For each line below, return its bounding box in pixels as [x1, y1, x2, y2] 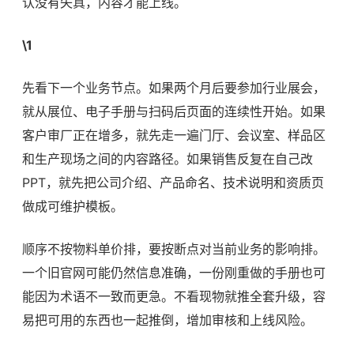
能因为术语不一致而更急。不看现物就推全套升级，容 [22, 288, 326, 305]
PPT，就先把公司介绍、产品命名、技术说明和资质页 [22, 175, 324, 191]
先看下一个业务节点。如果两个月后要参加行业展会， [22, 80, 326, 96]
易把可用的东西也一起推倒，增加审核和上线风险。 [22, 312, 313, 329]
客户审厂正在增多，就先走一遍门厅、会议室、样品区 [22, 127, 326, 144]
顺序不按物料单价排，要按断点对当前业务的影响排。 [22, 241, 326, 258]
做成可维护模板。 [22, 198, 123, 215]
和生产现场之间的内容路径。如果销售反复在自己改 [22, 151, 313, 168]
